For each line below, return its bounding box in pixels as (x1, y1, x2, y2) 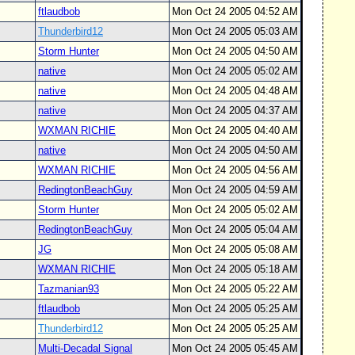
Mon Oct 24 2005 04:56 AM (172, 164, 298, 176)
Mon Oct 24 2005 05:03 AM (172, 25, 298, 37)
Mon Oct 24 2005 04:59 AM (172, 184, 298, 196)
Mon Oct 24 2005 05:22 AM (172, 283, 298, 295)
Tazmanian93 (38, 283, 99, 295)
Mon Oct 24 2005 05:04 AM (172, 223, 298, 235)
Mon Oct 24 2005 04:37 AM (172, 105, 298, 116)
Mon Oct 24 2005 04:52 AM (172, 6, 298, 17)
